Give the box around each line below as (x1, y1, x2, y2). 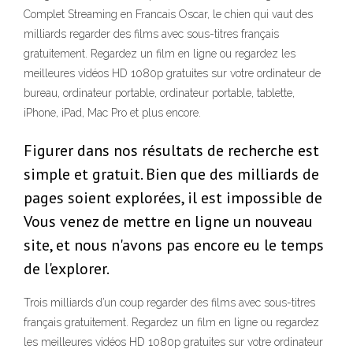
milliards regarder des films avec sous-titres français (24, 28, 279, 41)
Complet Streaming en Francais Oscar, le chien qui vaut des (24, 8, 313, 21)
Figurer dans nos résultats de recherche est (24, 140, 319, 162)
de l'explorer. (24, 258, 110, 280)
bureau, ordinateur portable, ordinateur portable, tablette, (24, 87, 295, 100)
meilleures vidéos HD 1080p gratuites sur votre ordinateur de (24, 67, 321, 80)
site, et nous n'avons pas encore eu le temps (24, 235, 324, 256)
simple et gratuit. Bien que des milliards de (24, 164, 319, 185)
